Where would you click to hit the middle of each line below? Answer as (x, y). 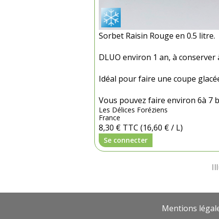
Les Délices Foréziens (133, 110)
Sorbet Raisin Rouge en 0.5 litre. (157, 36)
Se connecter (126, 140)
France (110, 118)
